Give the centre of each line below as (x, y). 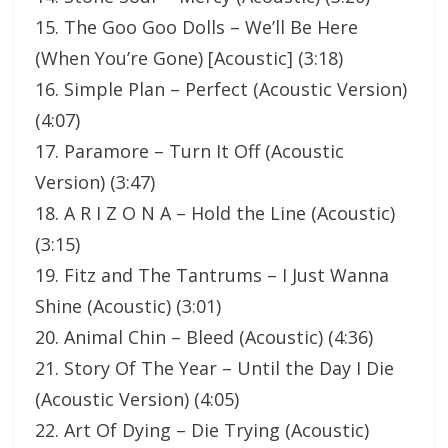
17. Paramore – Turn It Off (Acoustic (189, 151)
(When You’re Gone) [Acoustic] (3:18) (189, 58)
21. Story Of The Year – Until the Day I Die (214, 368)
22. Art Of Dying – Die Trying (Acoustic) (202, 430)
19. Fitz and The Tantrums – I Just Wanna (212, 275)
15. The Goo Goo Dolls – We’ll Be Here (196, 27)
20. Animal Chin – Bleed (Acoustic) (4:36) (204, 337)
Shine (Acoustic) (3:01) (128, 306)
